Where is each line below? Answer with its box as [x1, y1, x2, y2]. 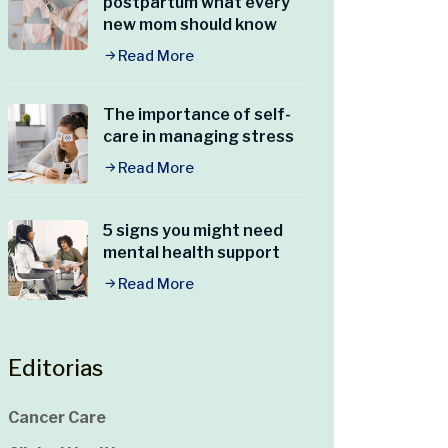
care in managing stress [103, 127, 294, 147]
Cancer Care [8, 408, 106, 428]
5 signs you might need [103, 221, 283, 241]
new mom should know [103, 15, 277, 35]
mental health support [103, 243, 280, 263]
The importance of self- [103, 105, 291, 125]
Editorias [8, 355, 103, 382]
